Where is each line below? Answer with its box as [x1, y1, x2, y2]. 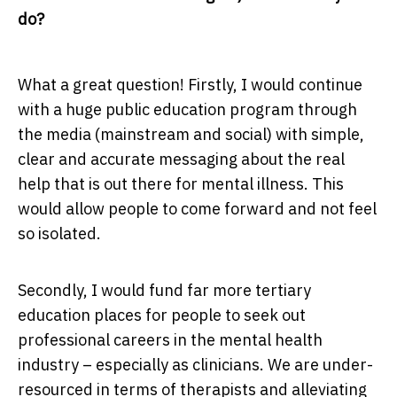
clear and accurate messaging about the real [18, 149, 345, 170]
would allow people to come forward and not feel [18, 198, 377, 220]
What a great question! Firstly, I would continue [18, 74, 362, 96]
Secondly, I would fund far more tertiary [18, 280, 311, 301]
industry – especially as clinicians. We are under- [18, 354, 373, 376]
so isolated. [18, 223, 101, 245]
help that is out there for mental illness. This [18, 174, 344, 195]
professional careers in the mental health [18, 330, 323, 351]
